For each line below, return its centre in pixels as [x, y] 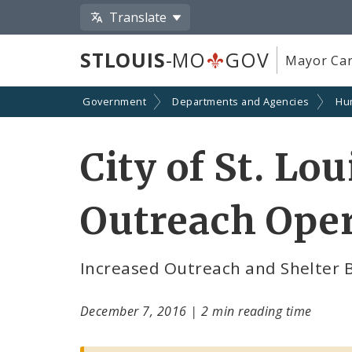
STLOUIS [123, 60]
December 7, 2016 [136, 311]
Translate [138, 17]
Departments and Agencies [241, 102]
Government [114, 102]
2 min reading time [257, 311]
